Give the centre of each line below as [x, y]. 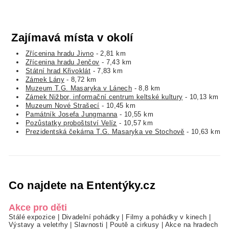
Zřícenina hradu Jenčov [63, 62]
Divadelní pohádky [91, 217]
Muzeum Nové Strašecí [63, 105]
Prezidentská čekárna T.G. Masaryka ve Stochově [105, 131]
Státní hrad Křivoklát [58, 71]
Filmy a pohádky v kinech [166, 217]
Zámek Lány [45, 79]
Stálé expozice [32, 217]
